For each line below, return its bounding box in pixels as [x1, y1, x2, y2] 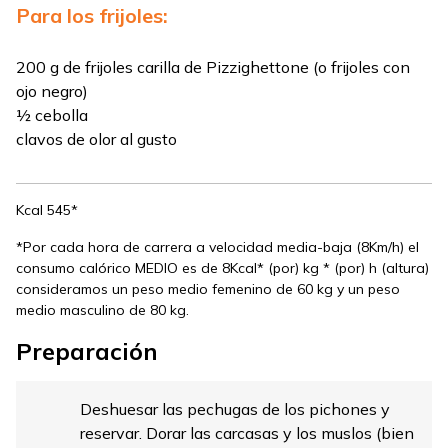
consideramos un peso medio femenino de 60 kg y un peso [16, 280, 400, 299]
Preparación [16, 336, 158, 367]
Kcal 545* [16, 201, 78, 220]
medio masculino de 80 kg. [16, 301, 189, 320]
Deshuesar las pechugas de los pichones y [80, 399, 390, 420]
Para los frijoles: [16, 3, 168, 29]
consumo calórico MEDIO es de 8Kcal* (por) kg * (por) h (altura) [16, 259, 429, 278]
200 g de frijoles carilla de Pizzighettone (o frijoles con [16, 57, 410, 78]
